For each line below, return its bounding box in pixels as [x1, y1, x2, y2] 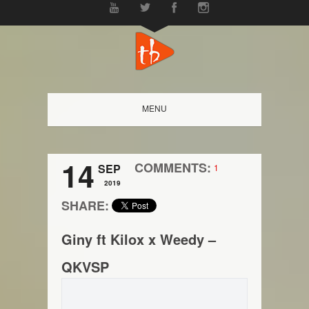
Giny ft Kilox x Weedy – [61, 229, 216, 249]
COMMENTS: [134, 159, 211, 177]
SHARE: [61, 197, 109, 215]
